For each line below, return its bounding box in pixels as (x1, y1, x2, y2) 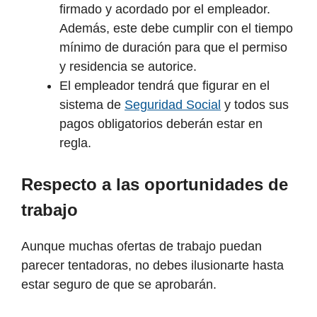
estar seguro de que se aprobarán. (21, 277, 217, 292)
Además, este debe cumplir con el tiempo (59, 21, 293, 36)
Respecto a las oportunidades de (21, 175, 288, 195)
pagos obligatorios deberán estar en (59, 117, 263, 132)
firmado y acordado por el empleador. (59, 2, 270, 17)
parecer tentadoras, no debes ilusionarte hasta (21, 258, 284, 273)
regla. (59, 136, 91, 151)
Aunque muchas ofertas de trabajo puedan (21, 239, 262, 254)
